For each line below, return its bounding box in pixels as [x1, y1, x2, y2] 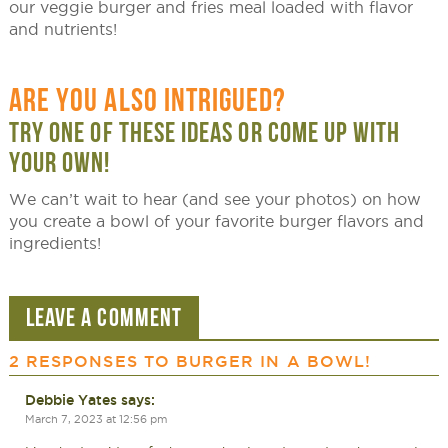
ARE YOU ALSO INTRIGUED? [8, 82, 287, 118]
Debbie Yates [24, 392, 117, 409]
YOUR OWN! [8, 147, 111, 179]
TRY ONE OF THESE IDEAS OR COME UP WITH [8, 117, 401, 149]
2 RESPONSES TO [8, 352, 176, 371]
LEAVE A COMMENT [25, 304, 182, 332]
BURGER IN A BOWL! [175, 352, 372, 371]
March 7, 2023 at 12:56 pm [24, 413, 167, 426]
